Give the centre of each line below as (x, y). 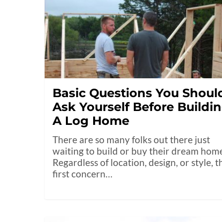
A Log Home (91, 121)
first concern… (83, 174)
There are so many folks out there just (132, 140)
